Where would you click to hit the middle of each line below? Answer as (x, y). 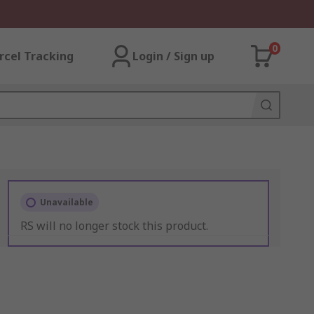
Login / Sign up (173, 56)
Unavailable (66, 202)
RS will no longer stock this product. (114, 226)
